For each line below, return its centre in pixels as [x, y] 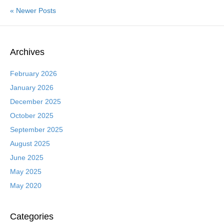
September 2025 [36, 129]
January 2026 [32, 87]
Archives [27, 52]
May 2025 [26, 171]
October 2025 [32, 115]
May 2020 [26, 185]
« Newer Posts [33, 10]
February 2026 [33, 73]
